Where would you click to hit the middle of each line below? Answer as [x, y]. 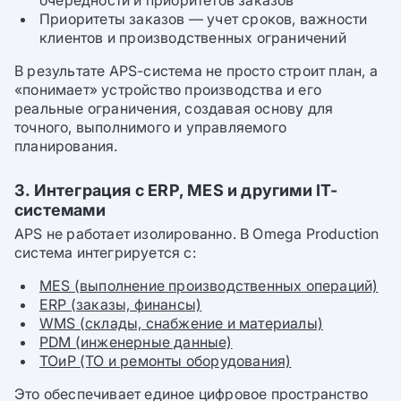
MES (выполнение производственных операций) [209, 285]
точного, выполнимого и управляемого [150, 127]
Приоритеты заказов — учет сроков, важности [204, 18]
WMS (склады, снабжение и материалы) [181, 323]
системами [60, 210]
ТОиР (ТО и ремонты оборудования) [166, 360]
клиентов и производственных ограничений [193, 37]
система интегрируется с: [105, 252]
